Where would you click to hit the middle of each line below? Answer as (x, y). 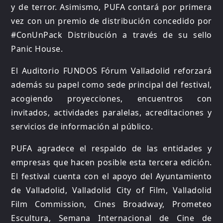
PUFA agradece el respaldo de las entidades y (111, 149)
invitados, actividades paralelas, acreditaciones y (111, 113)
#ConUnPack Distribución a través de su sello (111, 35)
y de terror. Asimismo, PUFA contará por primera (111, 7)
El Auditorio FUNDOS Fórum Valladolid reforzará (111, 71)
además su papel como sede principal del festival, (111, 85)
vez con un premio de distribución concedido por (111, 21)
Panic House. (37, 49)
